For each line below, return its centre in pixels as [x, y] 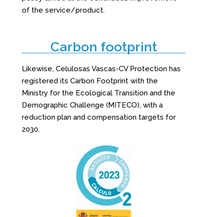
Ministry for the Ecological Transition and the [98, 93]
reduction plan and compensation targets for [99, 117]
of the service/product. [63, 10]
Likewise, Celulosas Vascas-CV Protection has [101, 69]
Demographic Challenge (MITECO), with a [92, 105]
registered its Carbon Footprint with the [90, 81]
